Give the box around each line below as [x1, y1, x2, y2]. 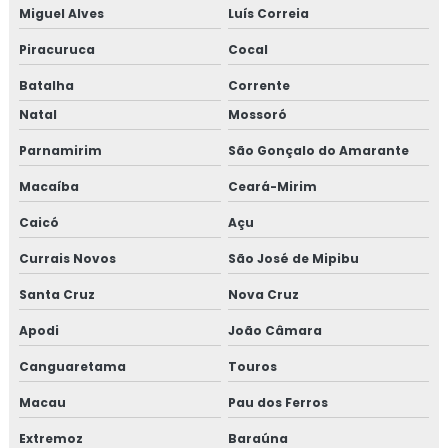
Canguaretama [19, 357, 126, 375]
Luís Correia [227, 4, 309, 22]
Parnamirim [19, 141, 102, 159]
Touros [227, 357, 277, 375]
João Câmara [227, 321, 322, 339]
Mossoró [227, 105, 287, 123]
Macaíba [19, 177, 79, 195]
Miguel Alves [19, 4, 104, 22]
